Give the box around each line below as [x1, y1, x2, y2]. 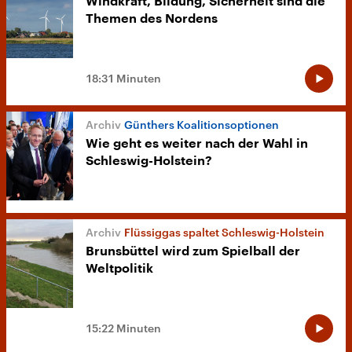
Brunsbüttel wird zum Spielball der [86, 245, 300, 258]
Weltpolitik [86, 262, 153, 276]
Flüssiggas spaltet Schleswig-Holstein [124, 225, 324, 240]
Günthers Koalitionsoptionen [124, 118, 279, 132]
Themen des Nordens [86, 13, 218, 25]
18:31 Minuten [86, 71, 161, 86]
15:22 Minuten [86, 321, 161, 335]
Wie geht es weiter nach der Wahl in [86, 137, 308, 151]
